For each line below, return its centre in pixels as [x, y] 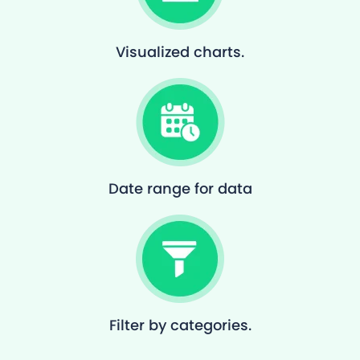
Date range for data [180, 189]
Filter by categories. [180, 325]
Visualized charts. [180, 52]
